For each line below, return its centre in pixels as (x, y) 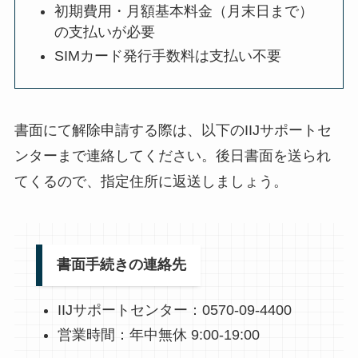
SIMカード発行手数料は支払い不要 (168, 56)
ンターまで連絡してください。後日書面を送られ (172, 155)
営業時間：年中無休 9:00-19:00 (158, 334)
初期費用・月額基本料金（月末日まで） (184, 11)
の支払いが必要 (105, 32)
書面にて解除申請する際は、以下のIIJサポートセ (173, 130)
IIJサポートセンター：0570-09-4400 (174, 310)
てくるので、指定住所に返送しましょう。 (151, 181)
